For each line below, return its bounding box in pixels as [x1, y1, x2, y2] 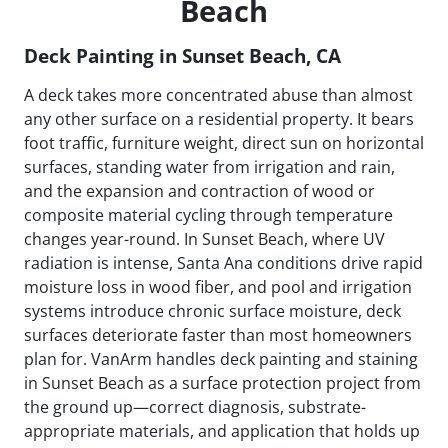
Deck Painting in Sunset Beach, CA [24, 41, 341, 69]
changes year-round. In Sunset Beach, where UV [24, 227, 385, 250]
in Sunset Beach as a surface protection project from [24, 371, 421, 394]
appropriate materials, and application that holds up [24, 419, 420, 442]
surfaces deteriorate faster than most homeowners [24, 323, 412, 346]
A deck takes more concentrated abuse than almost [24, 83, 413, 106]
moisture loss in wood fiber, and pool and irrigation [24, 275, 412, 298]
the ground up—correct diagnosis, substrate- [24, 395, 366, 418]
